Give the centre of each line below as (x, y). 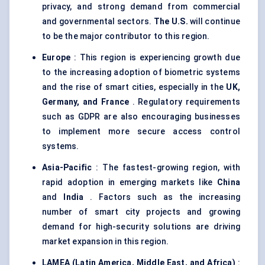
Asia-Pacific (67, 168)
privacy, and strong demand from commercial (141, 7)
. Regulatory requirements (185, 102)
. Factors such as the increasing (162, 197)
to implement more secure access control (141, 132)
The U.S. (171, 22)
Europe (56, 58)
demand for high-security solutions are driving (141, 227)
